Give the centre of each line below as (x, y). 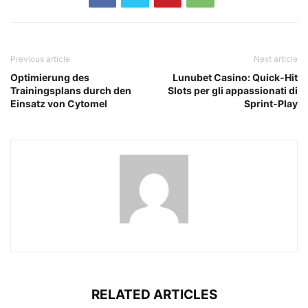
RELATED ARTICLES (154, 295)
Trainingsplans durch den (71, 91)
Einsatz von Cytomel (59, 104)
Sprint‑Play (271, 104)
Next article (276, 59)
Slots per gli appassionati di (233, 91)
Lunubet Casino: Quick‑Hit (235, 78)
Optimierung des (50, 78)
